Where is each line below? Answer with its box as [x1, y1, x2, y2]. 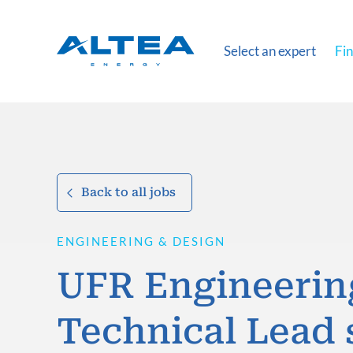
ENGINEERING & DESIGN [57, 234, 225, 248]
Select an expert [224, 43, 316, 59]
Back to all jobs [81, 185, 176, 199]
